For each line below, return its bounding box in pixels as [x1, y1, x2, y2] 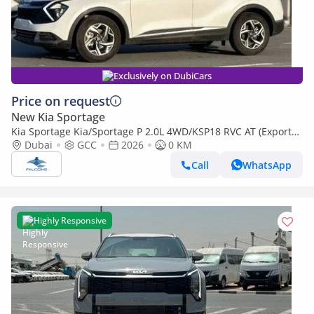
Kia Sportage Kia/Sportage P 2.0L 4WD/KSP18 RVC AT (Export [11, 125, 292, 138]
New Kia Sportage [11, 109, 105, 125]
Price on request [11, 93, 110, 109]
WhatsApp [243, 158, 292, 172]
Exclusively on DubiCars [114, 69, 212, 82]
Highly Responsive [34, 214, 107, 226]
